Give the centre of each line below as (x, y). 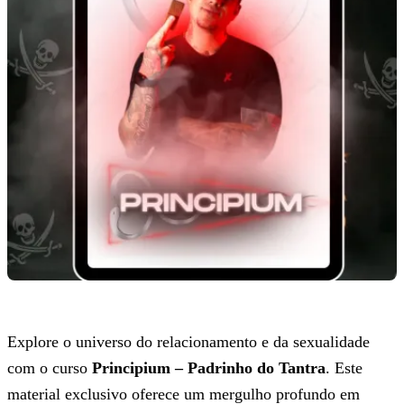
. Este (344, 367)
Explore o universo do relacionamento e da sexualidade (188, 341)
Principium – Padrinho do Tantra (209, 367)
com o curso (50, 367)
